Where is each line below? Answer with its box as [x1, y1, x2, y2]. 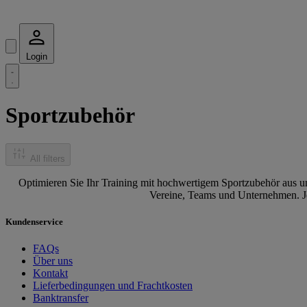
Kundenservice [5, 217, 63, 228]
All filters [30, 153, 65, 164]
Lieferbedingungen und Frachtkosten [33, 280, 193, 292]
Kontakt [33, 267, 68, 280]
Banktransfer [33, 292, 88, 304]
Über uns [33, 255, 73, 267]
